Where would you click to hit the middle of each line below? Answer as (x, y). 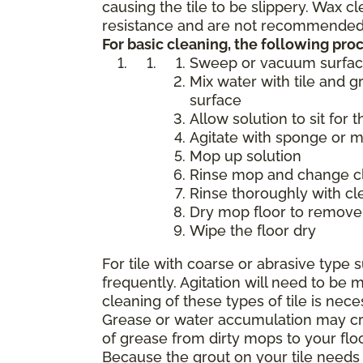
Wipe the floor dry (253, 230)
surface (216, 100)
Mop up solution (246, 156)
